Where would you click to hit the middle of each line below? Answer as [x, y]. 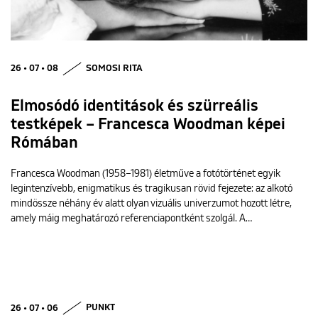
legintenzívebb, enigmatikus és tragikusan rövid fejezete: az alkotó [152, 189]
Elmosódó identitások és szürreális [135, 107]
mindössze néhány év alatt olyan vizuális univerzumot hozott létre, [151, 204]
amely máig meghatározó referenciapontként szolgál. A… [131, 219]
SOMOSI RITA [114, 69]
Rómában [44, 144]
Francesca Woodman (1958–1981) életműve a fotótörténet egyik [146, 174]
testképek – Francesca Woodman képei [148, 125]
